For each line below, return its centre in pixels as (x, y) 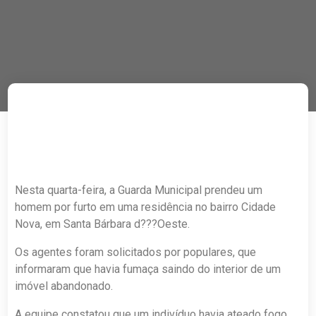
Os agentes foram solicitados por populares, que (136, 252)
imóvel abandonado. (64, 286)
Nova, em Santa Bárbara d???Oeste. (103, 224)
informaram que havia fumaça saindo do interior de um (148, 269)
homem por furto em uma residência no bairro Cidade (146, 207)
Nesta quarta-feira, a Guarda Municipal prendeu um (139, 190)
